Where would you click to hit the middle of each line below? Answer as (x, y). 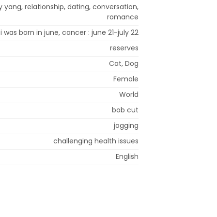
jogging (126, 125)
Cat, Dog (124, 63)
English (127, 156)
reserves (124, 48)
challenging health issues (96, 141)
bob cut (125, 110)
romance (123, 17)
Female (126, 79)
